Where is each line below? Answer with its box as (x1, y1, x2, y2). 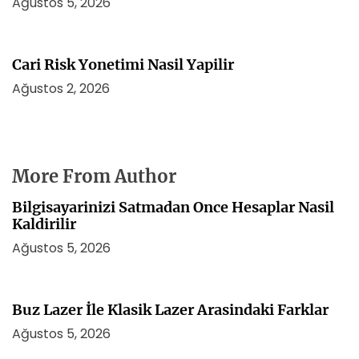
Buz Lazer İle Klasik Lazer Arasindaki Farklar (12, 301, 329, 319)
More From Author (12, 165, 176, 188)
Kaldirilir (12, 215, 76, 233)
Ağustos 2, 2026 (12, 79, 110, 98)
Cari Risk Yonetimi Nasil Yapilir (12, 55, 234, 74)
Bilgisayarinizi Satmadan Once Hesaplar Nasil (12, 198, 334, 216)
